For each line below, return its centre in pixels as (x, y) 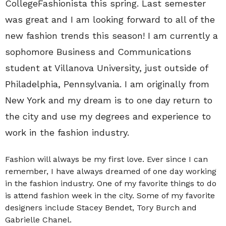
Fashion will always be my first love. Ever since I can (106, 159)
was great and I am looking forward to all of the (110, 19)
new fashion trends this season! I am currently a (111, 36)
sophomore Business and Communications (98, 52)
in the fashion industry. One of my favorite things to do (111, 183)
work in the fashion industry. (67, 132)
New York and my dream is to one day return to (109, 100)
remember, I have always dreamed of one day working (111, 171)
